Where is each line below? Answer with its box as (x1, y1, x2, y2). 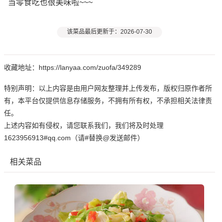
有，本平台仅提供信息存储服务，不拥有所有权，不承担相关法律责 (4, 97, 212, 105)
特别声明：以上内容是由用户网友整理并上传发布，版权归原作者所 (4, 84, 212, 93)
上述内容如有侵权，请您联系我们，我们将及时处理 (4, 121, 164, 130)
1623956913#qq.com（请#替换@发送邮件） (4, 134, 144, 142)
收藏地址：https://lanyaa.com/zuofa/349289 (4, 63, 141, 72)
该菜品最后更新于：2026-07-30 (66, 28, 152, 36)
